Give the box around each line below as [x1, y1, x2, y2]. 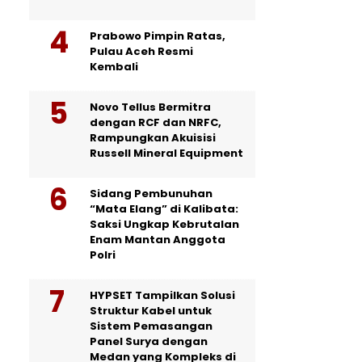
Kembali [90, 59, 138, 75]
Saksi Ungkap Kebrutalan [90, 217, 239, 233]
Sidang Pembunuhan [90, 186, 213, 202]
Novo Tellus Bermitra [90, 99, 211, 116]
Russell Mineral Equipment [90, 145, 243, 162]
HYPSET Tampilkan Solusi [90, 288, 235, 304]
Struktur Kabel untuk [90, 303, 212, 319]
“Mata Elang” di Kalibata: [90, 201, 238, 217]
